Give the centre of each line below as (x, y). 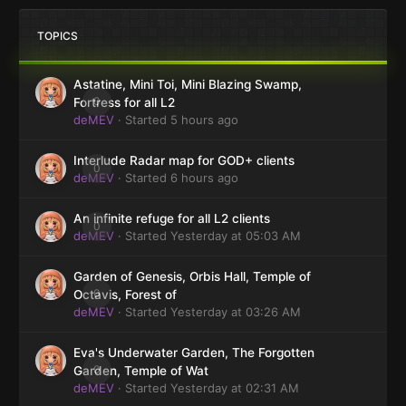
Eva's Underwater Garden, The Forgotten (194, 352)
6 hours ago (204, 177)
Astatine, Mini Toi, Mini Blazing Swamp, (188, 84)
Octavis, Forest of (125, 294)
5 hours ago (204, 119)
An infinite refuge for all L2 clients (172, 218)
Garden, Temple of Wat (141, 370)
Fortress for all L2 (124, 102)
